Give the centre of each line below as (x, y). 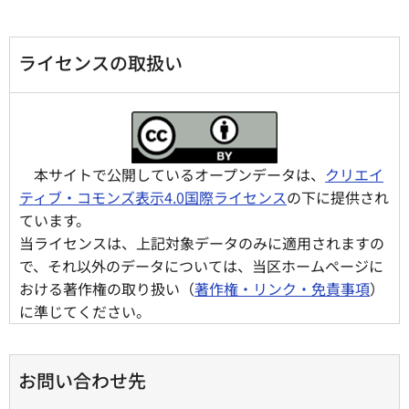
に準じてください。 (85, 311)
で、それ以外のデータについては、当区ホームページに (201, 265)
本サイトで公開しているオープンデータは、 (179, 174)
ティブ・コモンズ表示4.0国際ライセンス (153, 197)
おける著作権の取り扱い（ (107, 288)
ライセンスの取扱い (100, 62)
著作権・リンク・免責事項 (282, 288)
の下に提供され (338, 197)
